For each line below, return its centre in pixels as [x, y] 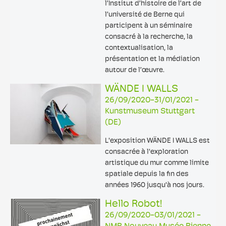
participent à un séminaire [149, 26]
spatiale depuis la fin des [147, 174]
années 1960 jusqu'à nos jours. [155, 185]
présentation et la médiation [152, 59]
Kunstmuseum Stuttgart [150, 111]
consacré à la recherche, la [149, 37]
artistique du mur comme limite [157, 163]
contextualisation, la [139, 48]
